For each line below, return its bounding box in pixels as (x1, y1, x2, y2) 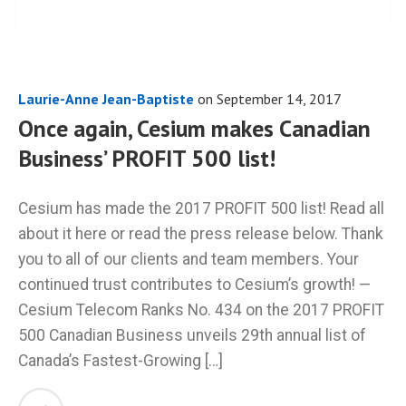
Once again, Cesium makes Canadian (18, 112, 371, 143)
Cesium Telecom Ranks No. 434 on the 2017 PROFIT (18, 301, 384, 320)
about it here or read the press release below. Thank (18, 225, 383, 244)
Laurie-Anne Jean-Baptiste (18, 89, 194, 108)
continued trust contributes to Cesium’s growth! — (18, 275, 371, 295)
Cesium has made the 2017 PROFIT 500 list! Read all (18, 199, 384, 218)
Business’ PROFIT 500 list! (18, 142, 281, 173)
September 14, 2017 (217, 89, 342, 108)
